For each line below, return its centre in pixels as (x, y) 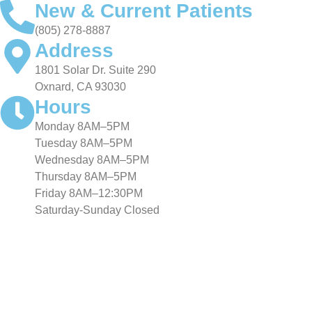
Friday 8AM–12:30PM (89, 193)
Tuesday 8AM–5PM (84, 143)
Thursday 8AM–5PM (86, 176)
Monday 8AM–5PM (82, 126)
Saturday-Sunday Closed (97, 210)
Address (74, 50)
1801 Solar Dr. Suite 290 (95, 70)
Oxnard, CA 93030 (80, 86)
